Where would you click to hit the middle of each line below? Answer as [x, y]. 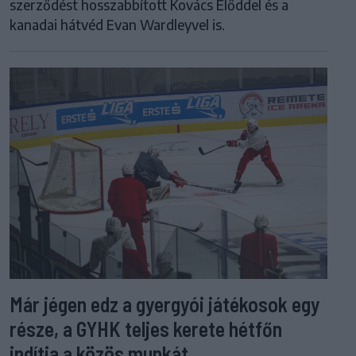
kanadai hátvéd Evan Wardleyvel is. [117, 24]
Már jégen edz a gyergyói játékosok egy [165, 304]
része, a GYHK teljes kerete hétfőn [146, 329]
